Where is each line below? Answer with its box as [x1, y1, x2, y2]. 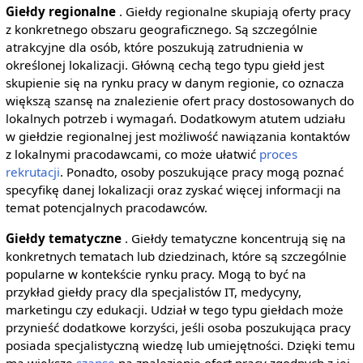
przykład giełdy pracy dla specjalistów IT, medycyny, [5, 283, 301, 300]
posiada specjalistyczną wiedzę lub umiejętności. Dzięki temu [5, 336, 355, 353]
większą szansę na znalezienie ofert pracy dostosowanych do [5, 92, 354, 109]
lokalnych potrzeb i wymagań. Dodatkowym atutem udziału [5, 110, 345, 127]
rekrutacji [5, 164, 60, 181]
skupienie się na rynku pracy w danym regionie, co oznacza [5, 75, 344, 92]
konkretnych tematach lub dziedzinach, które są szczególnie [5, 247, 347, 264]
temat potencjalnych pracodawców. [5, 199, 207, 216]
